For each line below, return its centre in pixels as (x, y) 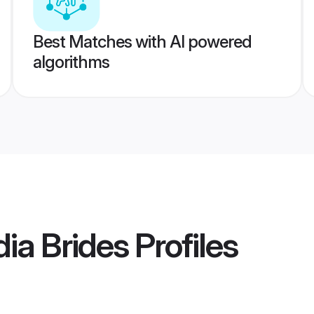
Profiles (183, 245)
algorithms (71, 62)
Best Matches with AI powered (142, 42)
